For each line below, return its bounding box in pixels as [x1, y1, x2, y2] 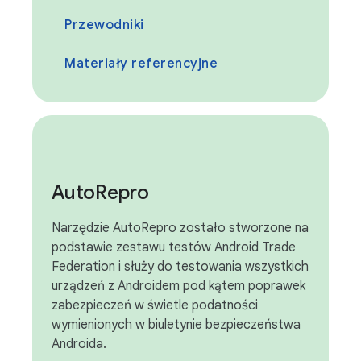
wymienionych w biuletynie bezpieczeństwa [52, 317, 301, 333]
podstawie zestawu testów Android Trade [52, 239, 296, 255]
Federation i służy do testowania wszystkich [52, 259, 309, 275]
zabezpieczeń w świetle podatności [52, 297, 258, 313]
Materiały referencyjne [64, 56, 218, 72]
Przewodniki [64, 17, 144, 33]
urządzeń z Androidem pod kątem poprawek [52, 278, 305, 294]
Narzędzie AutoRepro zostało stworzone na [52, 220, 309, 236]
